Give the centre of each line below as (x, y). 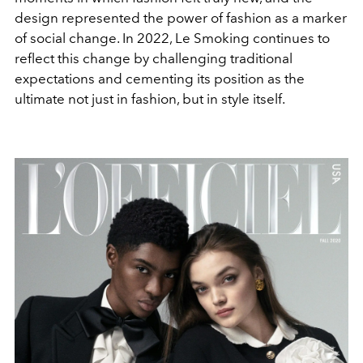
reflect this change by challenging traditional (154, 58)
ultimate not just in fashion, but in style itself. (151, 98)
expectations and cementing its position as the (160, 78)
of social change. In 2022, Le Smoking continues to (172, 38)
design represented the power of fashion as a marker (181, 17)
